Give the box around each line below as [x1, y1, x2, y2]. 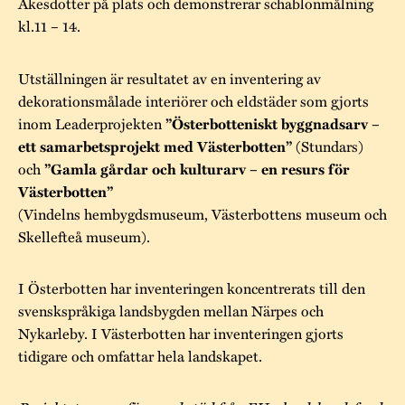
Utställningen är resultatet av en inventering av [18, 66, 321, 89]
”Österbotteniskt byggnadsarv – [165, 112, 380, 135]
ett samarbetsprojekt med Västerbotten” [18, 135, 296, 157]
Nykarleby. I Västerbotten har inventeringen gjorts [18, 321, 344, 344]
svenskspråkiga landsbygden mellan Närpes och [18, 298, 324, 322]
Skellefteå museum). [18, 224, 150, 248]
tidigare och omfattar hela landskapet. [18, 344, 262, 367]
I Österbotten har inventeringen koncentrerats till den [18, 276, 365, 299]
